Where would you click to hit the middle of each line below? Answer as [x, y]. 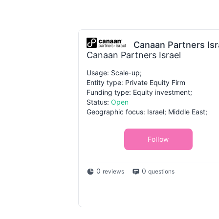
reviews [113, 171]
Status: [99, 102]
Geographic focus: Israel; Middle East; [147, 112]
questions [161, 171]
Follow [158, 139]
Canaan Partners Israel [134, 55]
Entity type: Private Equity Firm [136, 82]
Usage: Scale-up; [114, 73]
